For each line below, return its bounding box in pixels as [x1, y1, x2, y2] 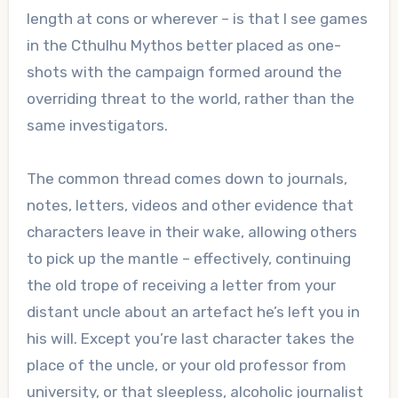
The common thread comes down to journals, [26, 170, 347, 188]
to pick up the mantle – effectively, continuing [26, 250, 351, 268]
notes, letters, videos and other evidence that [26, 196, 354, 215]
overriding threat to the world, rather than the [26, 90, 354, 108]
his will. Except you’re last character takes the [26, 330, 354, 348]
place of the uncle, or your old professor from [26, 356, 346, 375]
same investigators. [26, 116, 168, 135]
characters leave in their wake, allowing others [26, 223, 357, 242]
